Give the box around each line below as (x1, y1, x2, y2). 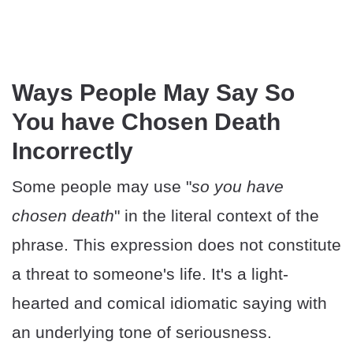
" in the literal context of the (114, 206, 319, 225)
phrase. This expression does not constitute (12, 236, 341, 255)
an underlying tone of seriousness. (12, 323, 272, 342)
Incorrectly (12, 138, 133, 165)
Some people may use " (12, 177, 191, 196)
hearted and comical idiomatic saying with (12, 294, 327, 313)
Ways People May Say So (12, 80, 295, 106)
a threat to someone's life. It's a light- (12, 265, 288, 284)
